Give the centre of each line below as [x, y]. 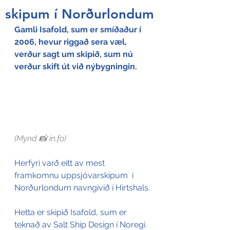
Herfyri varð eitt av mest [61, 163]
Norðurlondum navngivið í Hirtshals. [82, 188]
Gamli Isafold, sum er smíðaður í [79, 30]
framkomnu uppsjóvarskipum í [75, 176]
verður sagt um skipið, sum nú [75, 54]
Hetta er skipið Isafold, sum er [72, 213]
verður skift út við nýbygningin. [76, 66]
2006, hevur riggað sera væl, [72, 42]
